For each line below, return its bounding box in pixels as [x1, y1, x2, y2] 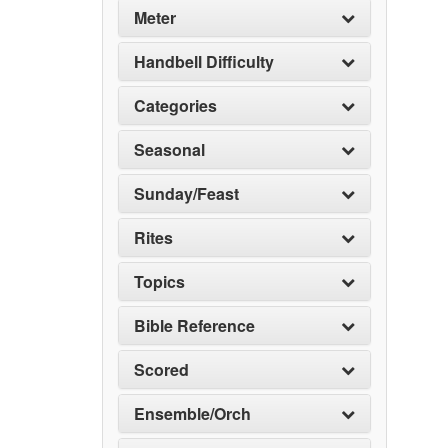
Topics [134, 270, 185, 293]
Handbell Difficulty [134, 50, 274, 73]
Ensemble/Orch [134, 402, 251, 425]
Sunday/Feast [134, 182, 239, 205]
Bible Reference [134, 314, 255, 337]
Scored [134, 358, 189, 381]
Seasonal [134, 138, 205, 161]
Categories [134, 94, 217, 117]
